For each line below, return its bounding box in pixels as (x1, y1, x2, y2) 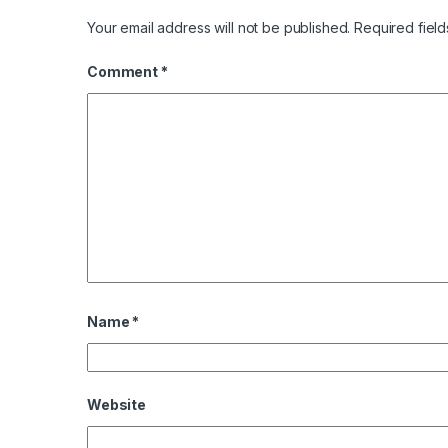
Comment (87, 62, 161, 80)
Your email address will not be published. (87, 18, 351, 36)
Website (87, 395, 147, 413)
